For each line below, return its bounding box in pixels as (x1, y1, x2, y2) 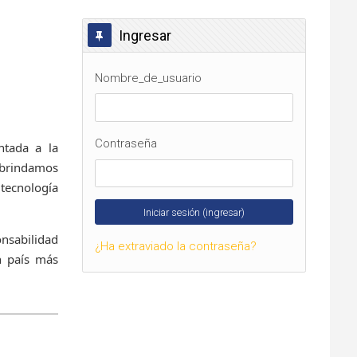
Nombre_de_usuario (94, 70, 202, 85)
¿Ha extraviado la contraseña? (94, 238, 257, 253)
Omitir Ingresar (80, 19, 159, 34)
